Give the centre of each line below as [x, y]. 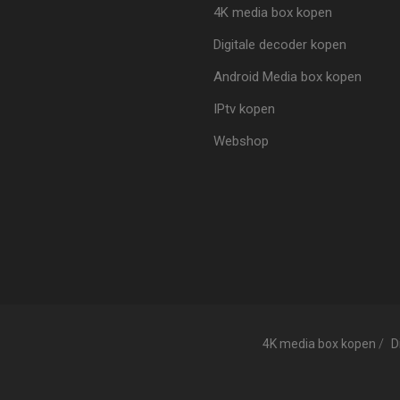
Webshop [241, 141]
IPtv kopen [244, 109]
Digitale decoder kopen [280, 45]
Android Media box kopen [287, 77]
